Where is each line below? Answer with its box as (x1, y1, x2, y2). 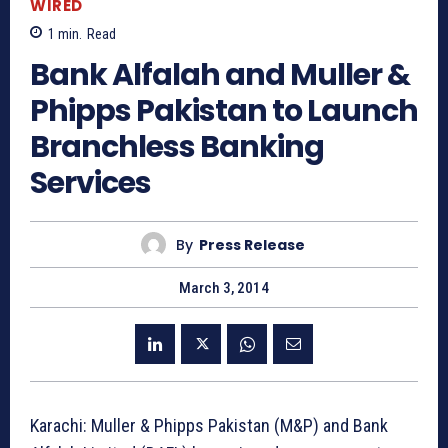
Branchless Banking (30, 126, 324, 169)
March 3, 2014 (179, 279, 269, 298)
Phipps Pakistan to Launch (30, 90, 418, 133)
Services (30, 162, 151, 205)
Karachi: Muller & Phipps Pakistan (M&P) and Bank (30, 415, 388, 437)
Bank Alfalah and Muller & (30, 54, 410, 97)
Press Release (198, 234, 305, 255)
